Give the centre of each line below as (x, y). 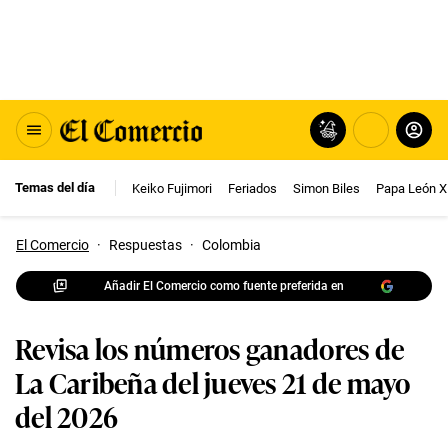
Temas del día (55, 187)
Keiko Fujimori (172, 188)
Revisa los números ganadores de (210, 347)
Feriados (252, 188)
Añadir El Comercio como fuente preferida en (224, 285)
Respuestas (145, 245)
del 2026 (67, 415)
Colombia (231, 245)
